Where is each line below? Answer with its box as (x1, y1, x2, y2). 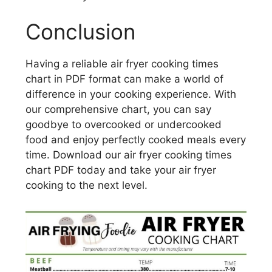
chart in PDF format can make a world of (25, 73, 223, 86)
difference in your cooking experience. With (25, 88, 236, 101)
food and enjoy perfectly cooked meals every (25, 134, 246, 146)
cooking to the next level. (25, 179, 148, 192)
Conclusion (25, 19, 135, 45)
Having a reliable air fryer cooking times (25, 58, 219, 70)
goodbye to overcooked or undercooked (25, 118, 222, 131)
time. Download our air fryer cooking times (25, 149, 232, 161)
